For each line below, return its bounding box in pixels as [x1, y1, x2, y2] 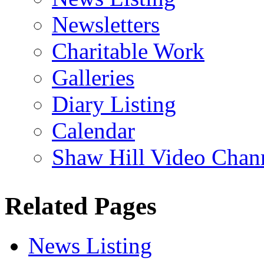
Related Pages [5, 192, 157, 220]
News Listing [28, 232, 152, 258]
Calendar [52, 117, 135, 143]
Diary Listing [52, 91, 176, 117]
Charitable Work [52, 38, 204, 64]
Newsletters [52, 11, 160, 37]
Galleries [52, 64, 134, 90]
